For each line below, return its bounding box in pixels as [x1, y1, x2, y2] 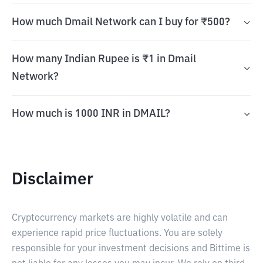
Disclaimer [12, 171, 93, 188]
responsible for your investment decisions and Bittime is [12, 244, 250, 254]
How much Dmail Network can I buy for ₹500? [12, 17, 230, 28]
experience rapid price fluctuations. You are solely [12, 229, 222, 238]
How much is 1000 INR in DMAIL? [12, 109, 170, 119]
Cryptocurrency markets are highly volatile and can [12, 214, 228, 223]
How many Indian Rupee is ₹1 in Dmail [12, 54, 196, 65]
